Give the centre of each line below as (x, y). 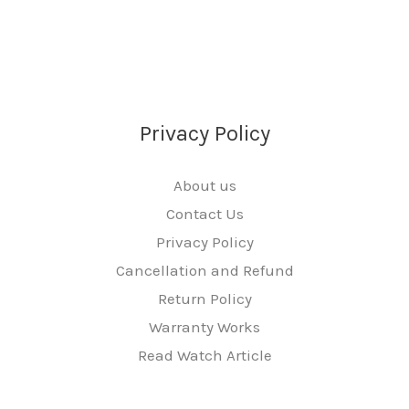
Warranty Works (204, 326)
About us (204, 185)
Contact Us (204, 213)
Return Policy (204, 298)
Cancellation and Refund (204, 270)
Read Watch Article (204, 355)
